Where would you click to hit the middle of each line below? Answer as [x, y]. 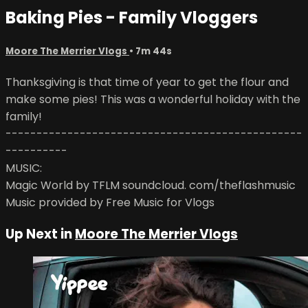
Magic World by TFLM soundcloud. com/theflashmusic [151, 185]
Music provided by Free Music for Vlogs [110, 202]
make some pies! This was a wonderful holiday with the [153, 99]
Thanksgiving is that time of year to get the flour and [147, 82]
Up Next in [40, 234]
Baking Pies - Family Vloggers [132, 17]
